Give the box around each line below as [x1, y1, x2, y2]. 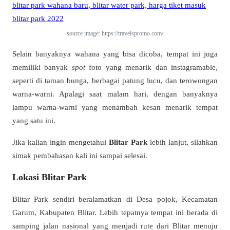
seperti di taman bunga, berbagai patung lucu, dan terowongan [12, 76, 218, 85]
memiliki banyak [12, 63, 72, 72]
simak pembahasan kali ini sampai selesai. [12, 150, 147, 160]
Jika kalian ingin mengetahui [12, 137, 109, 146]
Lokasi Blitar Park [12, 171, 87, 182]
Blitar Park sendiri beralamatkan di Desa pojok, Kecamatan [12, 194, 218, 203]
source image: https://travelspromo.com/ [67, 30, 163, 37]
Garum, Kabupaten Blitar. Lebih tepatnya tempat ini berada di [12, 207, 218, 217]
